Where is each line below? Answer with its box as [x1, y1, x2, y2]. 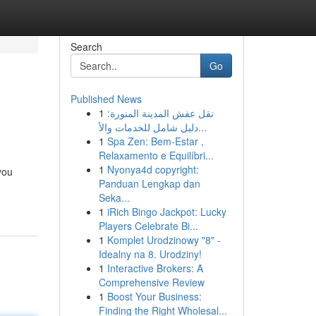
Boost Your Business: [107, 289, 202, 303]
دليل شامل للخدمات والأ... [197, 120, 207, 134]
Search [70, 39, 102, 54]
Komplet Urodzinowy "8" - [107, 233, 221, 247]
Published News [70, 92, 142, 106]
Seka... [98, 190, 130, 205]
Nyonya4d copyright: [107, 162, 199, 176]
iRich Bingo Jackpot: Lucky [107, 205, 226, 219]
